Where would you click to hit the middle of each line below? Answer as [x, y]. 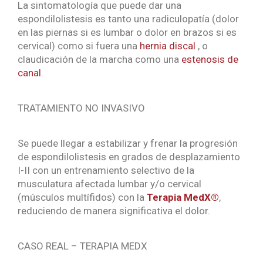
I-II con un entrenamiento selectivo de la [106, 171]
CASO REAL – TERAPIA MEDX [82, 246]
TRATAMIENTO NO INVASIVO [81, 108]
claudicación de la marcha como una [100, 60]
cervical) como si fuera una [79, 46]
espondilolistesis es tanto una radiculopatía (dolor [128, 19]
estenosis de [210, 60]
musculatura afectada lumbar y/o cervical [109, 184]
